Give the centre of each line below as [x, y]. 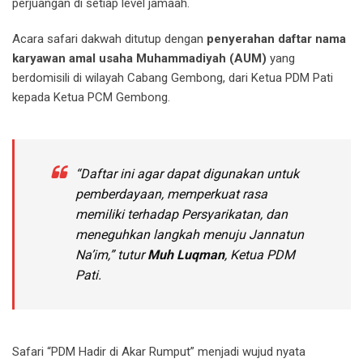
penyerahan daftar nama [276, 39]
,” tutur [128, 255]
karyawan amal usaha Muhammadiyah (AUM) [139, 59]
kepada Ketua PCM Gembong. [91, 98]
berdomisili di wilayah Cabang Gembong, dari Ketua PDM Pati [173, 78]
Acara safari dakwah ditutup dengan [109, 39]
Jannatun [276, 235]
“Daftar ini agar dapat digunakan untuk [187, 174]
